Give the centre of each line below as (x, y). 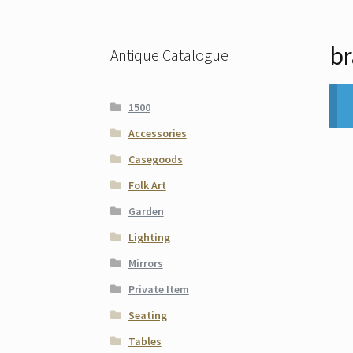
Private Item (158, 289)
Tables (145, 341)
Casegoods (155, 159)
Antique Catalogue (170, 55)
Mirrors (145, 263)
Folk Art (147, 185)
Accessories (157, 133)
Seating (147, 315)
